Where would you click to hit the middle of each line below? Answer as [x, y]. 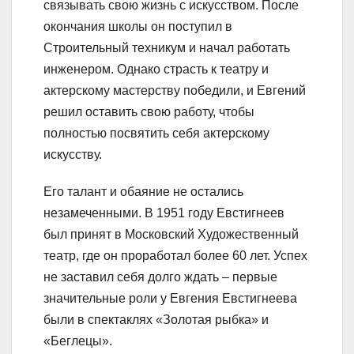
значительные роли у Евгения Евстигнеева [170, 299]
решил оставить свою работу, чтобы [149, 112]
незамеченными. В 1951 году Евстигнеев [164, 213]
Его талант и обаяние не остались [143, 192]
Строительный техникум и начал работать [167, 48]
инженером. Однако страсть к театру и [156, 70]
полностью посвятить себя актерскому [156, 134]
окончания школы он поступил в [138, 27]
